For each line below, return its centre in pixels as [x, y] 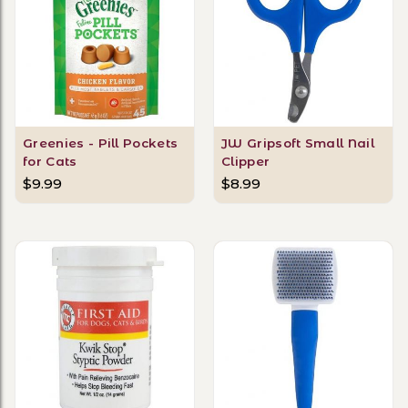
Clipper [246, 161]
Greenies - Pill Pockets [101, 143]
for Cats [50, 161]
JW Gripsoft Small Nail [298, 143]
